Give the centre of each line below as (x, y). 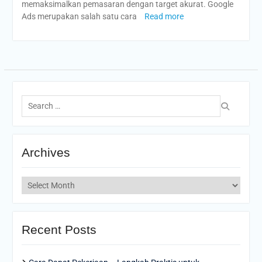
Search (33, 96)
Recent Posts (59, 230)
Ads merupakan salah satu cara (80, 16)
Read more (164, 16)
